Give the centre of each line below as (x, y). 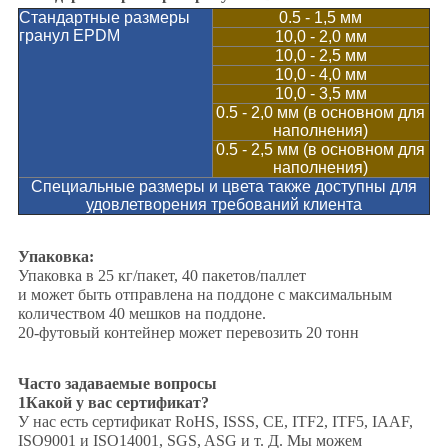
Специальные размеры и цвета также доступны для (223, 187)
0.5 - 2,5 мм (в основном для (321, 150)
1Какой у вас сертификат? (113, 403)
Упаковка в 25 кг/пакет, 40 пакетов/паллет (161, 276)
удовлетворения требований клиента (223, 205)
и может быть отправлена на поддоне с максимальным (204, 295)
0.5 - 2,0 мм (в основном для (321, 113)
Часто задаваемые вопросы (117, 384)
